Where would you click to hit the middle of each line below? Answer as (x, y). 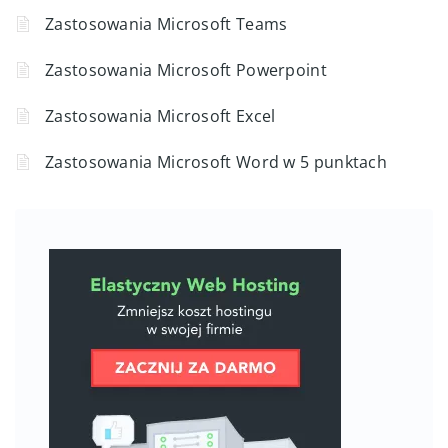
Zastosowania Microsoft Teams (166, 23)
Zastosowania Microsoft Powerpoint (186, 69)
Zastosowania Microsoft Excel (160, 115)
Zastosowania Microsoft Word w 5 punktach (216, 161)
